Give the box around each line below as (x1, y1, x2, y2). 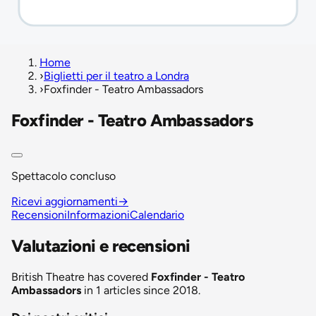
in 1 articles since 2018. (81, 283, 200, 297)
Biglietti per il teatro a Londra (44, 69, 189, 83)
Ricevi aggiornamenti (11, 194, 118, 208)
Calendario (130, 207, 184, 221)
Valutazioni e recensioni (11, 235, 190, 256)
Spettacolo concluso (11, 169, 116, 183)
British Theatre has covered (11, 269, 151, 284)
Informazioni (67, 207, 130, 221)
